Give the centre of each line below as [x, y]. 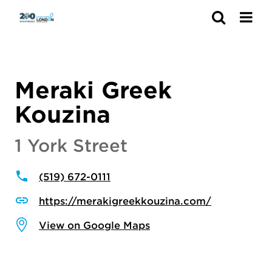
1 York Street [71, 145]
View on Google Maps [94, 225]
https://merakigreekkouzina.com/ [125, 200]
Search [188, 21]
